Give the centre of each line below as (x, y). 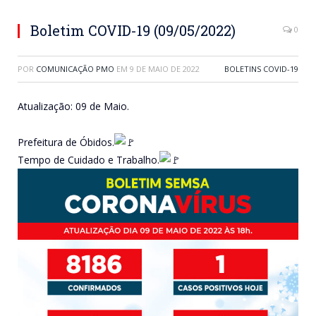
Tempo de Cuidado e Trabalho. (89, 160)
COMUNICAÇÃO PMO (75, 69)
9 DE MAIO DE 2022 (165, 69)
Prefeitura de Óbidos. (66, 142)
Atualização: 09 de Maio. (73, 107)
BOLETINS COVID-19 (261, 69)
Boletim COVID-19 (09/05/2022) (133, 31)
